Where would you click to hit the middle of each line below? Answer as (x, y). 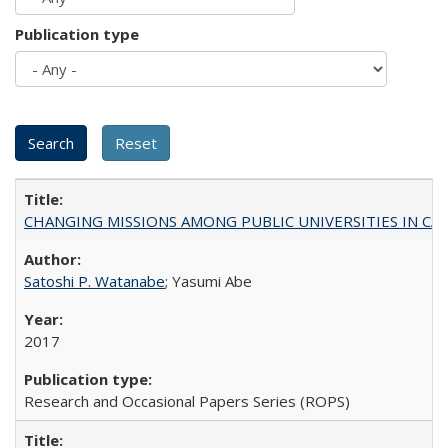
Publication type (77, 34)
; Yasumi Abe (208, 281)
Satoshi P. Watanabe (94, 281)
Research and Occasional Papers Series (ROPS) (187, 401)
